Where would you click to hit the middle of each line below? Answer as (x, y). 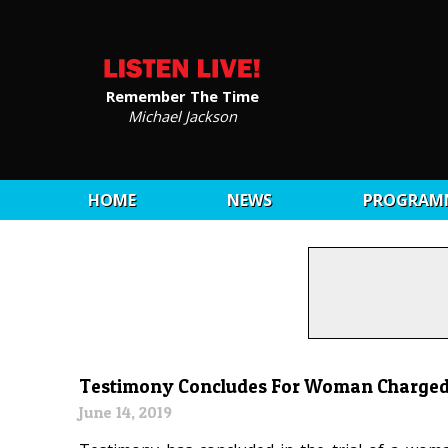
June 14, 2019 (126, 412)
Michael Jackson (182, 115)
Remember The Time (182, 95)
